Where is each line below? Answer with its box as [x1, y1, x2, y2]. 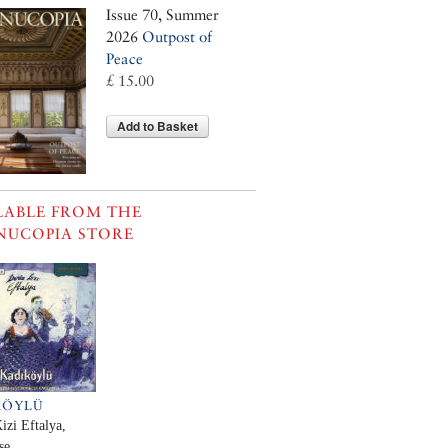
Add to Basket [117, 117, 198, 136]
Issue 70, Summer [106, 6, 219, 24]
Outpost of [142, 28, 212, 46]
